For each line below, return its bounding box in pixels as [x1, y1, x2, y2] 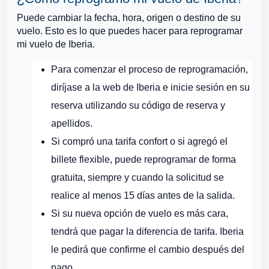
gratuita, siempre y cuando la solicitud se [51, 172, 224, 183]
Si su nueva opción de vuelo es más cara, [51, 208, 228, 219]
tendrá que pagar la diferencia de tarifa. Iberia [51, 226, 244, 237]
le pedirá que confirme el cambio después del [51, 244, 244, 255]
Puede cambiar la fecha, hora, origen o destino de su [17, 13, 241, 23]
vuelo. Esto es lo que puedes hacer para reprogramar [17, 26, 243, 36]
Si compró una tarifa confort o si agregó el [51, 136, 228, 147]
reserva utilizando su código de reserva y [51, 100, 225, 110]
